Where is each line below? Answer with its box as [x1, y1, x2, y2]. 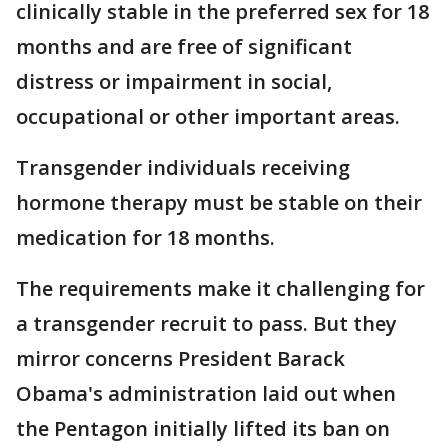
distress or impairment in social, [16, 68, 332, 96]
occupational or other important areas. [16, 103, 400, 131]
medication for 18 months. [16, 224, 275, 252]
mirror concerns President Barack [16, 345, 345, 373]
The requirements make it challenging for [16, 275, 425, 303]
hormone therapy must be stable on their [16, 189, 422, 217]
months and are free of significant [16, 33, 352, 61]
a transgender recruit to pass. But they [16, 310, 397, 338]
